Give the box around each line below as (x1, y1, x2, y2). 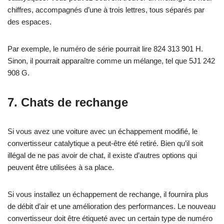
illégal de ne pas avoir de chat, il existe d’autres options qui (7, 150, 197, 159)
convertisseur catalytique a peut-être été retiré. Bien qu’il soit (7, 138, 203, 147)
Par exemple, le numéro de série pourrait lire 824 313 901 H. (7, 44, 203, 53)
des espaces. (7, 17, 51, 26)
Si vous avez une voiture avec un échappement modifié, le (7, 126, 197, 135)
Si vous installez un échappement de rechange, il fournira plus (7, 189, 208, 198)
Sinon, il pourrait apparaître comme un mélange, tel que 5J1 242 (7, 56, 215, 65)
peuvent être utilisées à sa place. (7, 162, 114, 171)
